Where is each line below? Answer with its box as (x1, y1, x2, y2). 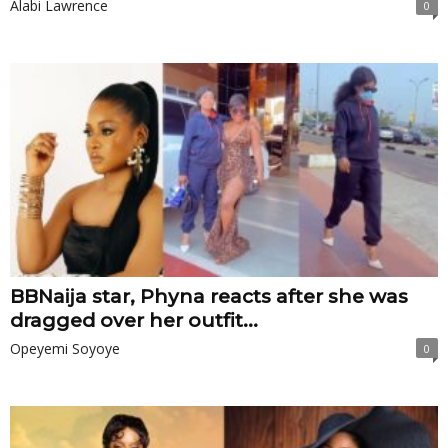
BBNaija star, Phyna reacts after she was (10, 285, 408, 309)
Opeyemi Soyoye (10, 339, 120, 359)
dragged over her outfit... (10, 309, 258, 333)
